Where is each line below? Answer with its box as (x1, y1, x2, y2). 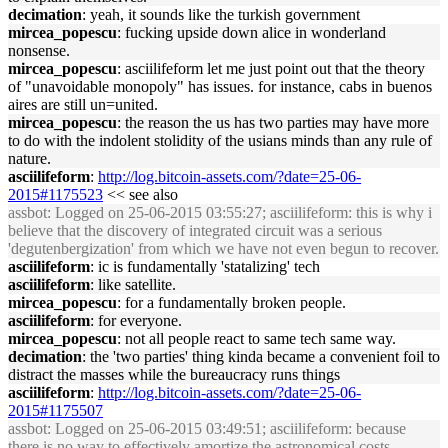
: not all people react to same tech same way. (117, 330, 396, 347)
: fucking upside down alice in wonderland (117, 24, 386, 41)
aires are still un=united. (8, 96, 158, 113)
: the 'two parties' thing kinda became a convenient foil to (82, 348, 440, 365)
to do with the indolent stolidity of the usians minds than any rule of (8, 132, 432, 149)
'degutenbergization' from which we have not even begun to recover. (8, 240, 439, 257)
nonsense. (8, 42, 70, 59)
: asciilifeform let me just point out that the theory (117, 60, 425, 77)
